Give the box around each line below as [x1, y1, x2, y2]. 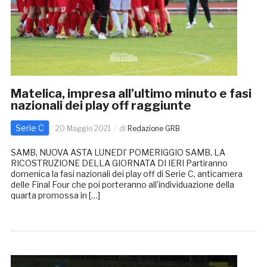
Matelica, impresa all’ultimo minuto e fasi [10, 86, 252, 101]
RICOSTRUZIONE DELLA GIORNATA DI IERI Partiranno [10, 158, 228, 169]
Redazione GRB [127, 124, 180, 133]
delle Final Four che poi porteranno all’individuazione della [10, 179, 234, 190]
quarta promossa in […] [10, 190, 100, 201]
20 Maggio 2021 [55, 124, 111, 133]
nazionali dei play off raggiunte [10, 98, 191, 113]
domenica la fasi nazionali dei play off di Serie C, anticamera [10, 169, 243, 179]
